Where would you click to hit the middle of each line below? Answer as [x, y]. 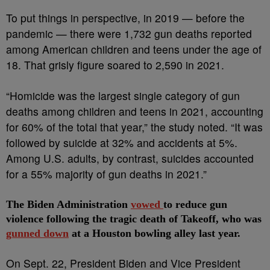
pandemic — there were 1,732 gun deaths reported [129, 33]
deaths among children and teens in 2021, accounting [135, 111]
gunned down [37, 233]
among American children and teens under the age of [134, 49]
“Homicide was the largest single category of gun [123, 96]
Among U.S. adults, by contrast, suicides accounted [130, 158]
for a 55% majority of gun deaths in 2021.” [106, 174]
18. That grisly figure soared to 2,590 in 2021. [115, 65]
